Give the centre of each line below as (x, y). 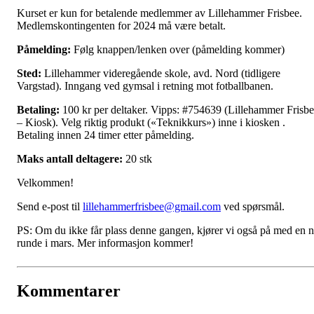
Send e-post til (50, 207)
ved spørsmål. (253, 207)
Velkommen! (45, 183)
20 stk (139, 159)
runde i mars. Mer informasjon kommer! (105, 243)
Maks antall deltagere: (71, 159)
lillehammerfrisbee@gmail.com (152, 207)
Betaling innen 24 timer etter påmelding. (105, 135)
